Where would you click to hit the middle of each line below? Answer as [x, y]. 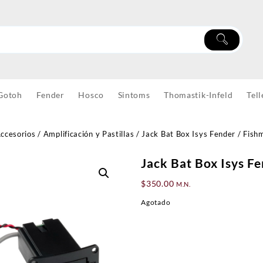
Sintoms [134, 95]
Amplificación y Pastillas [89, 134]
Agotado [156, 203]
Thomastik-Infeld [198, 95]
